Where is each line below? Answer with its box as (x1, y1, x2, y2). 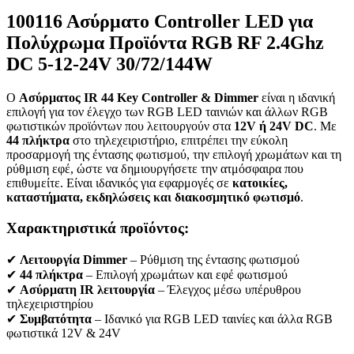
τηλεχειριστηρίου (6, 296, 93, 311)
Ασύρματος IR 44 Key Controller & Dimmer (19, 91, 258, 105)
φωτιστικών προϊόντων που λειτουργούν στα (6, 119, 234, 134)
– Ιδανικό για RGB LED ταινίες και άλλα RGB (92, 311, 333, 326)
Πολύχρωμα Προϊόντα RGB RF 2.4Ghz (6, 32, 324, 54)
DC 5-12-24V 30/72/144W (6, 54, 213, 75)
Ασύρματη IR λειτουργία (20, 282, 155, 296)
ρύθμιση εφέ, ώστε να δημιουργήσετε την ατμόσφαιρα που (6, 162, 303, 176)
